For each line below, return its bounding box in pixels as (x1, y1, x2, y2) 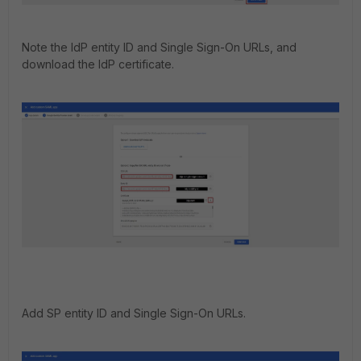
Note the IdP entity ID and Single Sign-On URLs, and (22, 40, 297, 55)
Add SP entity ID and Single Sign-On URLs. (22, 305, 246, 320)
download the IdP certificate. (22, 57, 174, 72)
